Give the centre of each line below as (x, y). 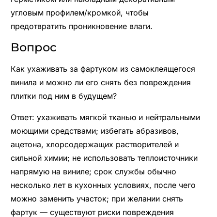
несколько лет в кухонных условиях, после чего (103, 185)
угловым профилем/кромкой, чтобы (79, 12)
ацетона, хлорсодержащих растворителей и (94, 144)
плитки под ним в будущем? (63, 96)
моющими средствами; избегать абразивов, (94, 131)
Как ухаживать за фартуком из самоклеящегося (103, 69)
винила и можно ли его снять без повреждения (101, 82)
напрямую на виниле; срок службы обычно (93, 171)
